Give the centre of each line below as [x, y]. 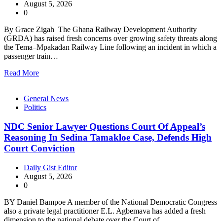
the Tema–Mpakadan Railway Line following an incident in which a [110, 47]
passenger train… [31, 56]
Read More [21, 73]
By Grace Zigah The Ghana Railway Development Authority [100, 30]
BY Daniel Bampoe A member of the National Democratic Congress [110, 202]
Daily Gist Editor [50, 167]
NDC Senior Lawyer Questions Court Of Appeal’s [105, 126]
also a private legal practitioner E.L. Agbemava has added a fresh [105, 211]
